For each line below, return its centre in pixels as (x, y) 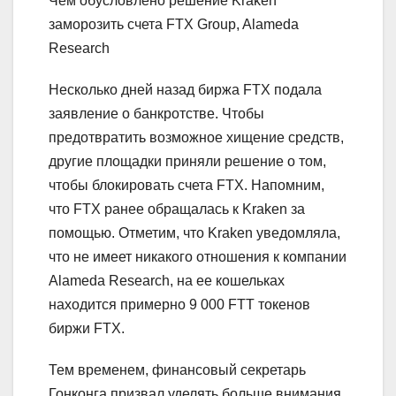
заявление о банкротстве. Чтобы (156, 113)
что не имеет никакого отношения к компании (198, 256)
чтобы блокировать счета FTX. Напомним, (187, 185)
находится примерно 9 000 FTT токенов (179, 304)
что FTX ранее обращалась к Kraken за (177, 209)
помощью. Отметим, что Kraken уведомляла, (194, 232)
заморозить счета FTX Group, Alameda (174, 24)
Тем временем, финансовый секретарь (177, 369)
